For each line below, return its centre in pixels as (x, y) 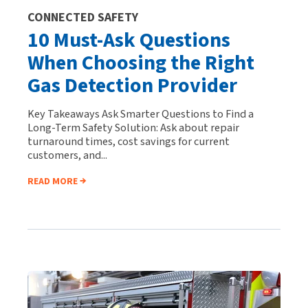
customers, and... (67, 155)
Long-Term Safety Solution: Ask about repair (133, 127)
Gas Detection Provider (132, 85)
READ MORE (53, 181)
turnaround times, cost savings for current (129, 141)
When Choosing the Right (141, 63)
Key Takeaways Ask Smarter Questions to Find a (141, 113)
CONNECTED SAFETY (83, 17)
